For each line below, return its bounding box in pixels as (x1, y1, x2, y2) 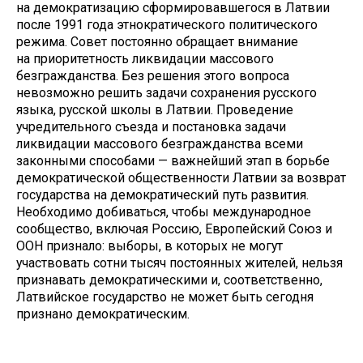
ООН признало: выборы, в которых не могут (16, 237, 283, 254)
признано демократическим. (16, 305, 190, 322)
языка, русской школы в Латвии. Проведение (16, 101, 293, 117)
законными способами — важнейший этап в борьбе (16, 152, 330, 169)
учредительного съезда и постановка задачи (16, 118, 286, 135)
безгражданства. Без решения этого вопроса (16, 67, 289, 83)
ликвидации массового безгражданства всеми (16, 135, 303, 152)
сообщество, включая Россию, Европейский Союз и (16, 220, 332, 237)
